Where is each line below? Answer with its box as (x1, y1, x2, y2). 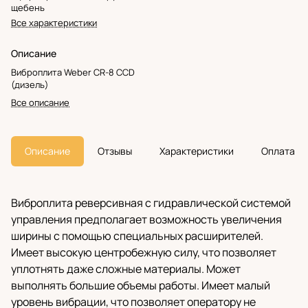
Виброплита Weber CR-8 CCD (11, 66, 135, 79)
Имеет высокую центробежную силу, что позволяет (11, 245, 276, 261)
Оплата (261, 144, 295, 158)
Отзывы (98, 144, 132, 158)
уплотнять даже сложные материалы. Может (11, 261, 241, 277)
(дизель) (11, 78, 49, 91)
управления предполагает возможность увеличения (11, 212, 282, 228)
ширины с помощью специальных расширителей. (11, 228, 263, 244)
